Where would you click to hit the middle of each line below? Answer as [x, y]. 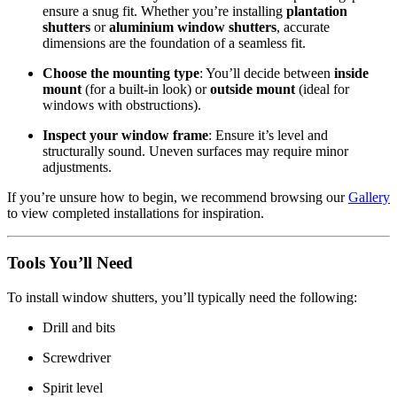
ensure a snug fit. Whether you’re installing [164, 11]
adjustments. [77, 167]
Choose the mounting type [121, 73]
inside [351, 73]
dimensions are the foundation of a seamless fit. [174, 43]
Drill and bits [79, 328]
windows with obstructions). [122, 105]
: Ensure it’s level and [268, 135]
